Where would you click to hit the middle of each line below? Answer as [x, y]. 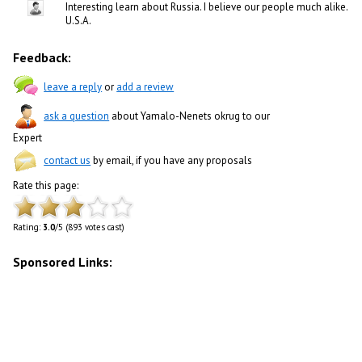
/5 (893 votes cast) [90, 227]
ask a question [77, 116]
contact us [67, 161]
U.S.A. [79, 20]
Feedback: [42, 57]
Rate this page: [46, 185]
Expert [28, 137]
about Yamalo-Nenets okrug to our [190, 116]
